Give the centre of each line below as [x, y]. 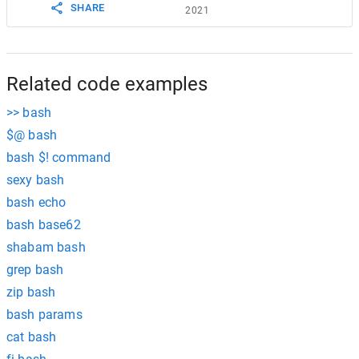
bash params [44, 315]
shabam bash [46, 247]
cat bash [32, 337]
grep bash [35, 270]
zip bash [31, 292]
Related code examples [107, 84]
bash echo [36, 202]
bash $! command [59, 157]
